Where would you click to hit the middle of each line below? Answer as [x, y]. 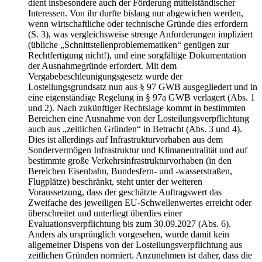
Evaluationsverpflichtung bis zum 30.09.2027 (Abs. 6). [130, 223]
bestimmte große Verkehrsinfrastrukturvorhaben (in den [130, 160]
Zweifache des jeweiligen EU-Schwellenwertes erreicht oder [140, 202]
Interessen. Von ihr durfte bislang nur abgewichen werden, [136, 13]
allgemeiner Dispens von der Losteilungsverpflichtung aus [135, 244]
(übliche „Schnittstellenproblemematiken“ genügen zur [129, 44]
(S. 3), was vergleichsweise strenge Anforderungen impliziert [140, 34]
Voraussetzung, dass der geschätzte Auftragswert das [125, 192]
